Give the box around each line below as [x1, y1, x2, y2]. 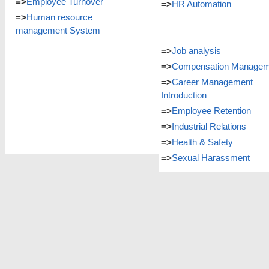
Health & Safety [172, 137, 233, 147]
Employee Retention [172, 106, 251, 116]
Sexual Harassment [172, 153, 250, 163]
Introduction [161, 90, 207, 100]
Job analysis [172, 46, 221, 56]
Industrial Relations [172, 121, 246, 131]
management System [16, 25, 100, 35]
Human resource [26, 12, 92, 22]
